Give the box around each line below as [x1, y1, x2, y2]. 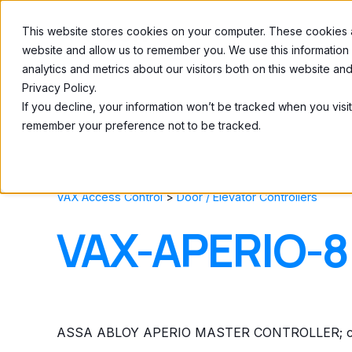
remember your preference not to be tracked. [22, 119, 261, 132]
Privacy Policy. [22, 81, 97, 94]
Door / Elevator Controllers [177, 190, 317, 203]
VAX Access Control [57, 190, 163, 203]
